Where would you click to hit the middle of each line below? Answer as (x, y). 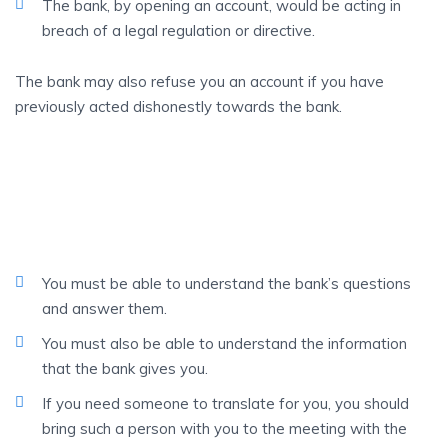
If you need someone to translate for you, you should (225, 403)
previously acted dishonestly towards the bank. (178, 106)
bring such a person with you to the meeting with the (224, 428)
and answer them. (104, 308)
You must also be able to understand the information (224, 343)
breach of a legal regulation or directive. (178, 30)
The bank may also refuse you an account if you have (199, 81)
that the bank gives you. (125, 368)
